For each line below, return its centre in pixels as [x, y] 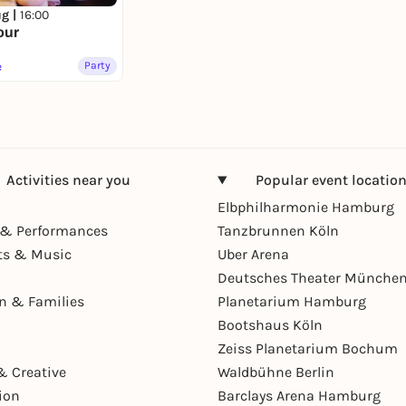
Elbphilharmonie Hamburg [306, 207]
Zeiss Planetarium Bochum [308, 348]
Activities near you [68, 179]
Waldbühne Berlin [276, 372]
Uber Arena [253, 254]
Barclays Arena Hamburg [299, 395]
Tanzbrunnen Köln [278, 230]
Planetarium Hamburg [292, 301]
